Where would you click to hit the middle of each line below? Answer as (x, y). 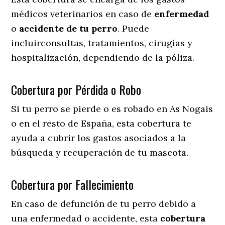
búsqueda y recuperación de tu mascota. (101, 152)
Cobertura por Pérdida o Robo (76, 89)
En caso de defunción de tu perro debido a (104, 203)
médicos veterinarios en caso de (83, 14)
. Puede (134, 28)
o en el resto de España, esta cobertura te (101, 123)
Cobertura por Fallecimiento (73, 184)
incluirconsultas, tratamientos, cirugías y (102, 43)
